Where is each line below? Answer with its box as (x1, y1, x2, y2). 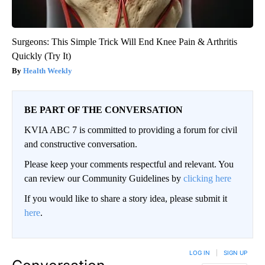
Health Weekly (23, 66, 72, 76)
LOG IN (189, 249, 210, 257)
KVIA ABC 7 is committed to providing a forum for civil (24, 125, 237, 135)
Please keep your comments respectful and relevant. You (24, 159, 234, 170)
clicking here (183, 173, 231, 184)
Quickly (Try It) (12, 51, 71, 62)
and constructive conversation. (24, 139, 137, 150)
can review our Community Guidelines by (24, 173, 183, 184)
